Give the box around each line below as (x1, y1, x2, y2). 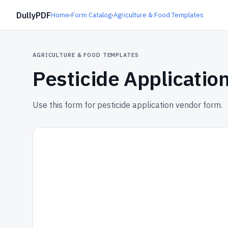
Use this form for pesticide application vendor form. (33, 100, 222, 110)
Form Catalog (71, 11, 111, 19)
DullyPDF (16, 10, 51, 20)
